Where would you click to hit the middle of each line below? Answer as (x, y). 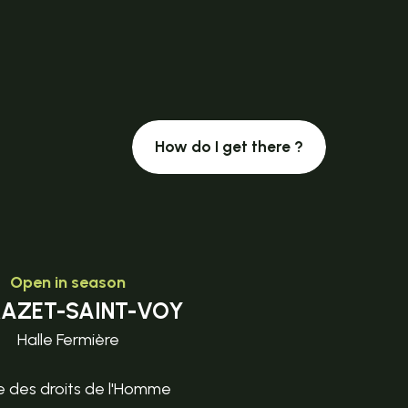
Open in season (68, 282)
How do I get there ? (229, 146)
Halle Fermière (68, 339)
